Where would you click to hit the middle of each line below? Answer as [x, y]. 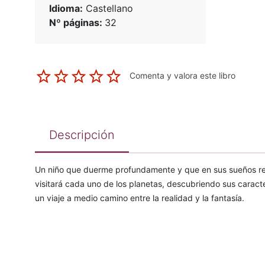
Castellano [108, 9]
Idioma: [66, 9]
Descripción [82, 135]
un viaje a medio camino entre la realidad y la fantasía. [139, 198]
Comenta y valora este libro [182, 76]
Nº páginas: [77, 23]
